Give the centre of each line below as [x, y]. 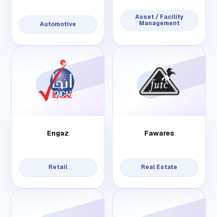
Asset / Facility [159, 17]
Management [159, 23]
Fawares [159, 133]
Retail [58, 167]
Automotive [58, 24]
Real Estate [159, 167]
